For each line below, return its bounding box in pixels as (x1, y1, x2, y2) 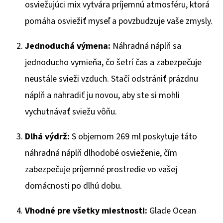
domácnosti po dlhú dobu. (25, 179, 122, 192)
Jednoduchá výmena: (25, 39, 111, 52)
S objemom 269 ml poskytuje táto (70, 130, 197, 143)
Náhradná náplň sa (111, 39, 181, 52)
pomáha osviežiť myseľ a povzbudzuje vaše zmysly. (25, 14, 213, 27)
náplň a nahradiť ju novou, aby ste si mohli (25, 89, 180, 102)
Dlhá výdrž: (25, 130, 70, 143)
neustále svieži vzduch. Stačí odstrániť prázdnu (25, 72, 198, 85)
